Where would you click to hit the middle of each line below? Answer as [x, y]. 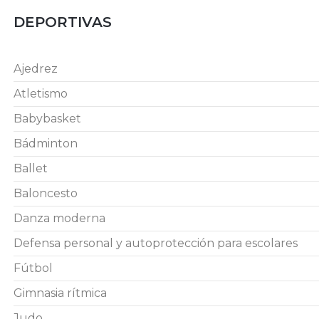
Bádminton [46, 143]
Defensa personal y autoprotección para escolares [156, 243]
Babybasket [47, 119]
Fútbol [33, 268]
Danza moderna [59, 218]
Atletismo [41, 94]
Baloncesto [46, 193]
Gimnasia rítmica [60, 293]
